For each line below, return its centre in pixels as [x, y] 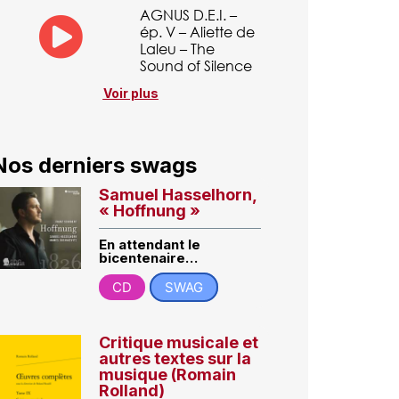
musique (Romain [168, 375]
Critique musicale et [179, 343]
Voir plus [130, 94]
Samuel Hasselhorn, [178, 195]
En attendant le [150, 245]
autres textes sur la [175, 359]
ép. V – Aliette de [197, 31]
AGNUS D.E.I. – [188, 14]
